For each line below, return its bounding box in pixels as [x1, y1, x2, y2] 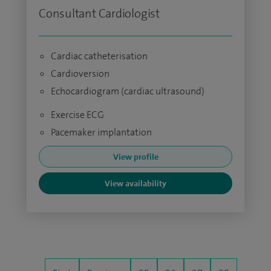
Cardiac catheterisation [51, 50, 148, 62]
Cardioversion [51, 67, 109, 80]
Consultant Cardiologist [39, 5, 160, 21]
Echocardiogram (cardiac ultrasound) [51, 85, 204, 97]
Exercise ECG [51, 108, 104, 121]
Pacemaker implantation [51, 126, 152, 139]
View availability [105, 178, 166, 189]
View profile [113, 151, 158, 162]
